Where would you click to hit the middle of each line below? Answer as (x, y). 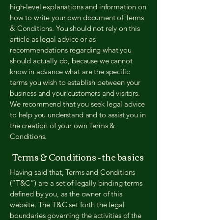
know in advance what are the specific (70, 71)
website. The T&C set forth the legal (67, 205)
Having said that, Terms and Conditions (73, 172)
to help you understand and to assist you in (78, 115)
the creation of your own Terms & (63, 125)
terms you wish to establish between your (75, 82)
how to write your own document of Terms (77, 17)
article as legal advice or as (53, 39)
